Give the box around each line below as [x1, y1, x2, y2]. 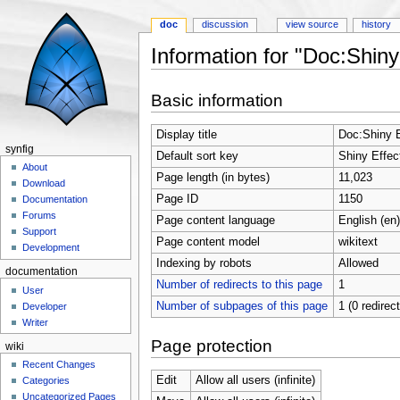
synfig [4, 144, 34, 154]
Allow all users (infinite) [195, 373, 315, 387]
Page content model [155, 235, 260, 248]
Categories [22, 375, 71, 387]
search [259, 69, 295, 82]
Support [22, 226, 57, 237]
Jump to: [150, 69, 200, 82]
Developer [22, 300, 68, 312]
